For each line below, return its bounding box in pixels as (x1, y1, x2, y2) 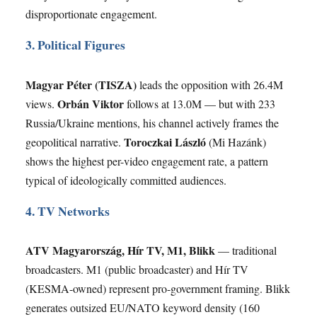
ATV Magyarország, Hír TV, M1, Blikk (25, 241, 215, 258)
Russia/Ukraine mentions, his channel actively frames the (25, 115, 279, 130)
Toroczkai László (124, 133, 206, 150)
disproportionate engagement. (25, 6, 157, 22)
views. (25, 96, 57, 111)
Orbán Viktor (57, 95, 124, 112)
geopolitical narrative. (25, 134, 124, 149)
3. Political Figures (25, 35, 125, 54)
